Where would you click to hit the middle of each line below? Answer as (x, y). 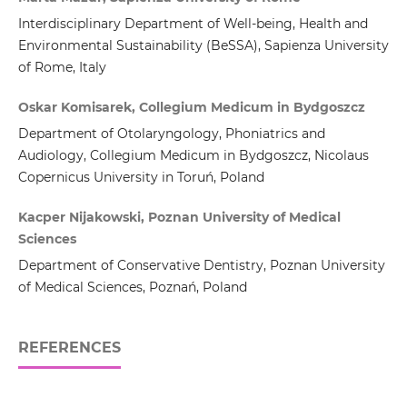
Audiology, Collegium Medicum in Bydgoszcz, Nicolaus (193, 156)
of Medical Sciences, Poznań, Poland (132, 288)
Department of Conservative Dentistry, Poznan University (201, 266)
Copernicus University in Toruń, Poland (141, 178)
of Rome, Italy (62, 68)
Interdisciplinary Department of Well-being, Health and (193, 24)
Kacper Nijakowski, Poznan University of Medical (179, 218)
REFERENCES (69, 348)
